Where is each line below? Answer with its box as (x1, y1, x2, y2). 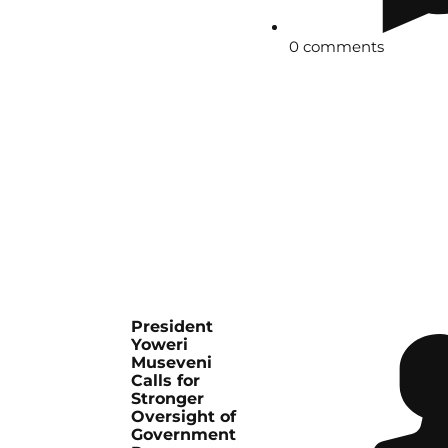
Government (131, 425, 237, 445)
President (131, 317, 214, 337)
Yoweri (131, 335, 189, 355)
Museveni (131, 353, 213, 373)
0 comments (289, 37, 385, 57)
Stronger (131, 389, 205, 409)
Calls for (131, 371, 201, 391)
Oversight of (131, 407, 237, 427)
